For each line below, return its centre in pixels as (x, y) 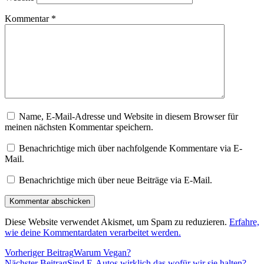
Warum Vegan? (102, 252)
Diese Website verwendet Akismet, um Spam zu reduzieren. (117, 222)
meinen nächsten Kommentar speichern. (79, 127)
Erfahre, (244, 222)
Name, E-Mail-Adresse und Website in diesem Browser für (128, 116)
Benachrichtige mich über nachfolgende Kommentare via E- (131, 148)
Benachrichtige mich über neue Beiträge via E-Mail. (115, 180)
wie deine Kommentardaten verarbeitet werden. (93, 232)
